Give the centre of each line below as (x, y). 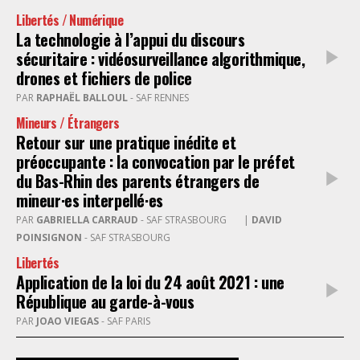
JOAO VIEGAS (67, 321)
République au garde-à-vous (142, 302)
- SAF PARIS (126, 321)
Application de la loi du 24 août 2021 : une (150, 282)
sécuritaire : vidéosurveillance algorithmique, (161, 59)
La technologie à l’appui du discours (131, 40)
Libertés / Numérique (70, 20)
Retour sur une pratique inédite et (126, 143)
